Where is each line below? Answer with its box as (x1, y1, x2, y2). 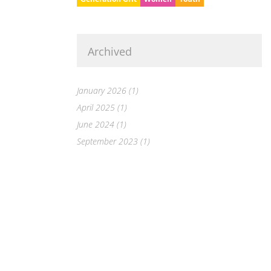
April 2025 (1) (77, 102, 127, 114)
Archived (88, 44, 132, 59)
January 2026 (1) (77, 85, 139, 97)
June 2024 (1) (77, 119, 126, 131)
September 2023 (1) (77, 135, 150, 148)
